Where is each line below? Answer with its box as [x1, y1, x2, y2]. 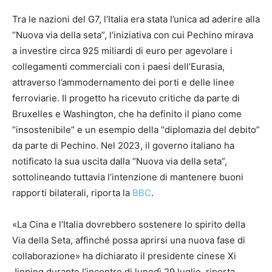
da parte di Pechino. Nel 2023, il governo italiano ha [12, 140, 234, 152]
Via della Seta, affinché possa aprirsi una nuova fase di [12, 234, 245, 246]
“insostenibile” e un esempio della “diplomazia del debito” [12, 124, 260, 136]
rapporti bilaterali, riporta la [12, 187, 132, 199]
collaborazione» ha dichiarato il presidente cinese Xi [12, 250, 236, 262]
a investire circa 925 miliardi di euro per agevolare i [12, 45, 233, 57]
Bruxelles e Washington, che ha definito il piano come [12, 108, 242, 120]
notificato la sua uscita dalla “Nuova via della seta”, [12, 155, 227, 168]
